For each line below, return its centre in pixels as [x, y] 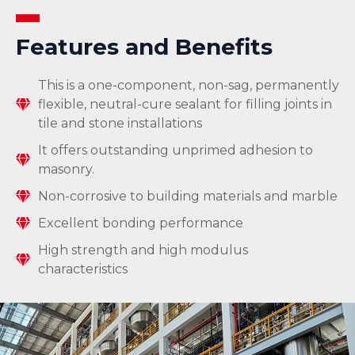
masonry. [66, 169]
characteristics [83, 269]
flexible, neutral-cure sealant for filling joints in [185, 104]
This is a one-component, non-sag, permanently [189, 85]
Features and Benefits [144, 46]
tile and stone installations [120, 123]
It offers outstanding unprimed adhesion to [176, 150]
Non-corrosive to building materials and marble [188, 196]
